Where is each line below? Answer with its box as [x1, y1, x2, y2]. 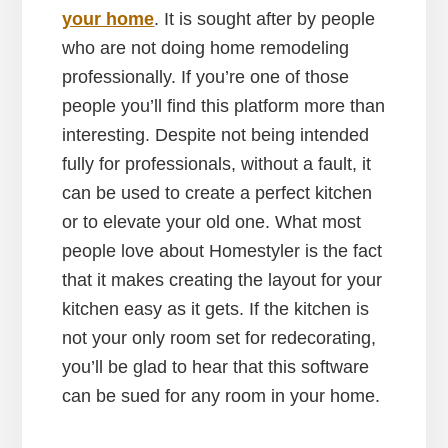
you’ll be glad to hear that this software [62, 357, 370, 378]
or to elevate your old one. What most [62, 212, 362, 233]
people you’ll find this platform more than [62, 96, 386, 117]
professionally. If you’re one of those [62, 67, 350, 88]
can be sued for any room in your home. [62, 386, 381, 407]
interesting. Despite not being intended [62, 125, 370, 146]
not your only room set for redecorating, [62, 328, 377, 349]
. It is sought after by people [154, 9, 376, 30]
